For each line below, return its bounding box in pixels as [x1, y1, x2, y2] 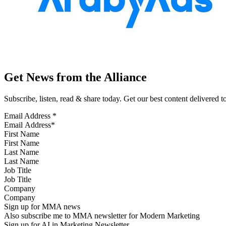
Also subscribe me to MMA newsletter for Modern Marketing [4, 211, 200, 220]
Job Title [4, 166, 31, 175]
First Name [4, 130, 39, 139]
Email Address [4, 111, 52, 121]
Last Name [4, 148, 39, 157]
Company [4, 184, 35, 193]
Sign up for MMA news [4, 202, 80, 211]
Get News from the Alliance [4, 71, 147, 84]
